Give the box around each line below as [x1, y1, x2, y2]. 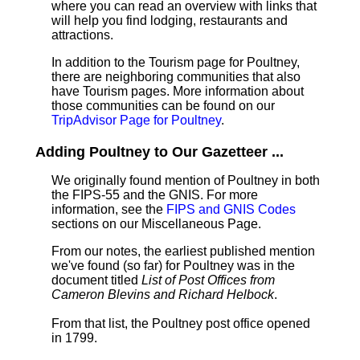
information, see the [51, 202, 166, 216]
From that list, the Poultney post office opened [51, 317, 310, 330]
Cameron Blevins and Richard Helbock [51, 288, 274, 301]
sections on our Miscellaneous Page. [51, 217, 261, 231]
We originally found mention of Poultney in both [51, 174, 320, 187]
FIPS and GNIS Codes [166, 202, 296, 216]
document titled [51, 273, 141, 287]
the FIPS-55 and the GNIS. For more [51, 188, 258, 202]
